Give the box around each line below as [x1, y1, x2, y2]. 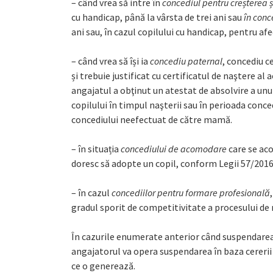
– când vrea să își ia [71, 55, 150, 67]
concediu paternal [150, 55, 222, 67]
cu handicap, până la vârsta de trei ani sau [71, 11, 244, 23]
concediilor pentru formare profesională [112, 186, 270, 199]
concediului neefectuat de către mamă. [71, 113, 232, 126]
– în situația [71, 143, 121, 155]
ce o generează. [71, 260, 135, 272]
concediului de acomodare [121, 143, 227, 155]
